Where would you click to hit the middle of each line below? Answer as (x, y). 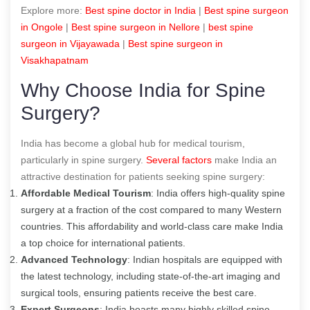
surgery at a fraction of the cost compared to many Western (151, 209)
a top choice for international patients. (103, 243)
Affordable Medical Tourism (86, 193)
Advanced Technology (74, 259)
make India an (244, 159)
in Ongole (42, 27)
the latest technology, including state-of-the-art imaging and (151, 276)
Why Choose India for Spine (143, 90)
